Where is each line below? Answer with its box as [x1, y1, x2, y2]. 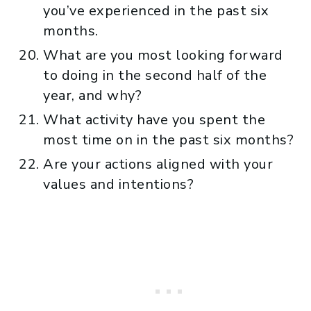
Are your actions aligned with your [43, 154, 273, 174]
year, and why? [43, 85, 142, 105]
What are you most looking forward [43, 45, 283, 65]
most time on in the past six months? [43, 130, 294, 149]
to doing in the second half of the [43, 65, 267, 85]
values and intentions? [43, 174, 194, 194]
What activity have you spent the [43, 110, 265, 129]
